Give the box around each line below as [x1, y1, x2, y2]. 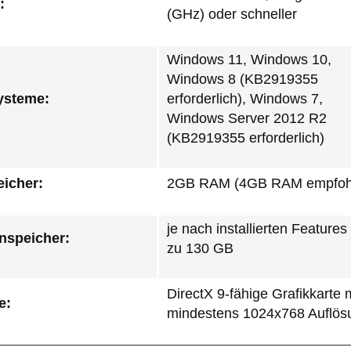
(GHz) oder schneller [167, 6, 297, 22]
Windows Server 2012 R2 [167, 110, 327, 126]
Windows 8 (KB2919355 [167, 71, 318, 87]
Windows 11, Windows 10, [167, 52, 331, 67]
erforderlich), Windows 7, [167, 91, 323, 107]
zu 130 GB [167, 241, 233, 256]
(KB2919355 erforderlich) [167, 130, 324, 146]
